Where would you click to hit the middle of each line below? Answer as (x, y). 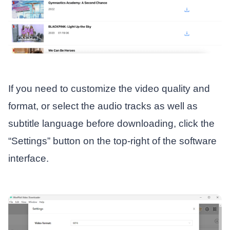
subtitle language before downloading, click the (111, 124)
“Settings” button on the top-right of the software (112, 141)
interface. (28, 159)
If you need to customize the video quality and (109, 89)
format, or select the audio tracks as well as (103, 106)
